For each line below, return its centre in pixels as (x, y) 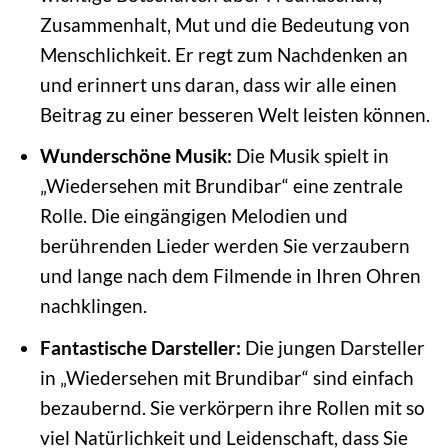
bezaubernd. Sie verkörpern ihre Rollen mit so (232, 407)
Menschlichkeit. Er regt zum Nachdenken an (223, 54)
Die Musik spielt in (310, 156)
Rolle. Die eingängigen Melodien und (193, 216)
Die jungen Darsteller (332, 347)
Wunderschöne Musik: (135, 156)
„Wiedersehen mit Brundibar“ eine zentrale (221, 186)
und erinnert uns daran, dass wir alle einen (218, 84)
